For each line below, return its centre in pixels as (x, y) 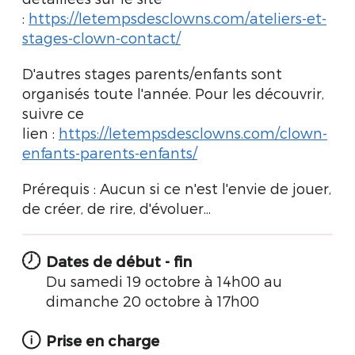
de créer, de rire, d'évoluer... (116, 208)
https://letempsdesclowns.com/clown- (193, 133)
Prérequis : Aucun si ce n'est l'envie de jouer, (177, 188)
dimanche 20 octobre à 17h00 (153, 301)
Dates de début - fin (119, 261)
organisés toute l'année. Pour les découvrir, (173, 93)
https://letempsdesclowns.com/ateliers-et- (177, 18)
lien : (40, 133)
